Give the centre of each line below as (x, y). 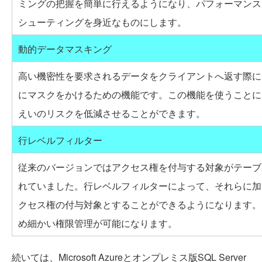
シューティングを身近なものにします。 (102, 22)
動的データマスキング (65, 49)
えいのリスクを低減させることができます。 (112, 113)
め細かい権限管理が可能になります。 (98, 223)
